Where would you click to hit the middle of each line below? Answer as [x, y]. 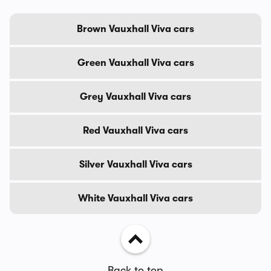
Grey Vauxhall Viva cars [135, 96]
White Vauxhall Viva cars [135, 198]
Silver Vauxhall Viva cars [135, 164]
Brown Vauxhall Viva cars [135, 29]
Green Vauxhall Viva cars [135, 63]
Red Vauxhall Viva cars [135, 130]
